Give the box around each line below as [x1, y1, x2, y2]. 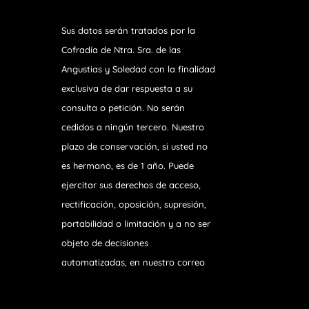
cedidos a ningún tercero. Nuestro [61, 121, 205, 132]
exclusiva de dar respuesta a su [61, 82, 193, 94]
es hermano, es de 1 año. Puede [61, 159, 195, 171]
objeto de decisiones [61, 237, 149, 248]
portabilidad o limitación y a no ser [61, 217, 211, 229]
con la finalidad [146, 63, 216, 74]
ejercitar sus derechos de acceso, [61, 179, 201, 190]
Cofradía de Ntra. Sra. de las [61, 43, 181, 55]
